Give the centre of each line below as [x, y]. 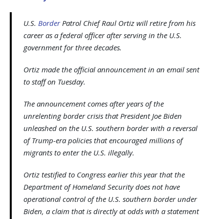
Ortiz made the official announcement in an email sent [111, 69]
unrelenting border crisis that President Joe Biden [103, 116]
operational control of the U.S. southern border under [110, 199]
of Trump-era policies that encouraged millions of [103, 140]
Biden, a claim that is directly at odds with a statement [111, 211]
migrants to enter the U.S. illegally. [79, 152]
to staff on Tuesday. [55, 81]
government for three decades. [73, 47]
